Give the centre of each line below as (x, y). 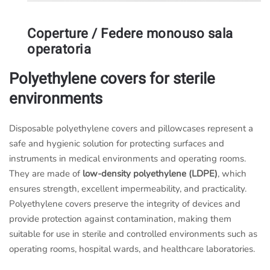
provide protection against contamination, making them (120, 219)
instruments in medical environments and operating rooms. (127, 159)
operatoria (59, 50)
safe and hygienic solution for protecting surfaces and (117, 144)
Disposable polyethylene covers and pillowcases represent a (131, 129)
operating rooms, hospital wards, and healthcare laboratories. (132, 249)
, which (232, 174)
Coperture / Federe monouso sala (130, 34)
